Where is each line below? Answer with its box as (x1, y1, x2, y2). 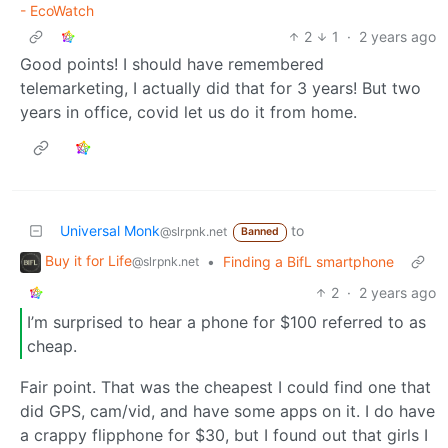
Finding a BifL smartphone (223, 253, 394, 271)
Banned (240, 225, 279, 239)
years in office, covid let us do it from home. (20, 102, 357, 123)
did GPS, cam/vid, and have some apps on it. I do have (20, 401, 435, 422)
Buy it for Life (45, 252, 132, 270)
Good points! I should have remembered (20, 54, 324, 75)
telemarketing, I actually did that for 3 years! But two (20, 78, 421, 99)
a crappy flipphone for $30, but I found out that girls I (20, 425, 428, 446)
